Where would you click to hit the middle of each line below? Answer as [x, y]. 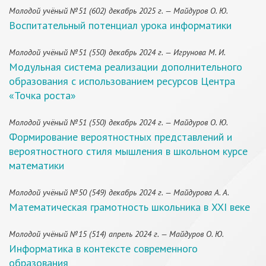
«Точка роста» [42, 95]
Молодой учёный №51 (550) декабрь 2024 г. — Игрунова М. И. [117, 52]
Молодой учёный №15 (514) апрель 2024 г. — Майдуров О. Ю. [116, 234]
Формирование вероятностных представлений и [121, 137]
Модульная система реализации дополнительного [126, 67]
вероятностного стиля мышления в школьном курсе [128, 151]
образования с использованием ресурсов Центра [122, 81]
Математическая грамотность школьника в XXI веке [129, 207]
